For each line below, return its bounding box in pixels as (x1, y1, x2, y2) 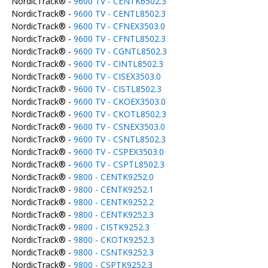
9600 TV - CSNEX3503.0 (73, 121, 165, 132)
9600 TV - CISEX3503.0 (73, 71, 161, 82)
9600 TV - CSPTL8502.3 (73, 159, 165, 170)
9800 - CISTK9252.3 (73, 221, 150, 233)
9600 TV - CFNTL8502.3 (73, 33, 166, 44)
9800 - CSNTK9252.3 (73, 246, 154, 258)
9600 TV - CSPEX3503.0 (73, 146, 164, 157)
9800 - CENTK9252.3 (73, 209, 154, 220)
